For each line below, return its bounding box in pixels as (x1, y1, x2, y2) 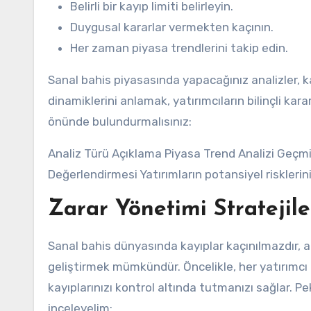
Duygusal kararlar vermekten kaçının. (70, 20, 274, 34)
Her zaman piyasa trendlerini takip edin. (70, 41, 288, 55)
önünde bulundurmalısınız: (48, 115, 192, 128)
